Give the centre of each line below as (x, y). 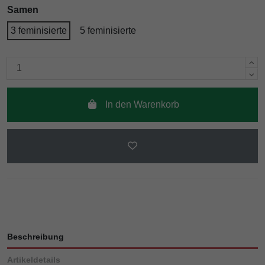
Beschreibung (35, 237)
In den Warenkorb (142, 104)
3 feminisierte (39, 30)
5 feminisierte (108, 30)
